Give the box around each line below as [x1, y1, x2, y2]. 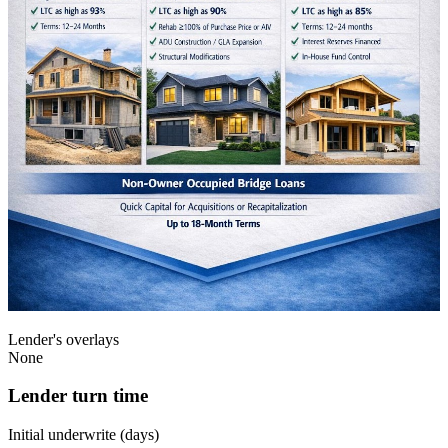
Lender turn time [8, 385, 148, 407]
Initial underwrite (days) [8, 426, 159, 444]
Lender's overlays [8, 330, 119, 348]
